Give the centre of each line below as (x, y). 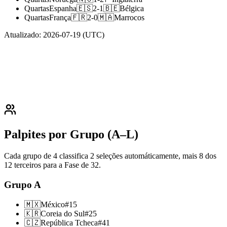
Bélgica (132, 9)
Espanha (63, 9)
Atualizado (22, 35)
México (53, 204)
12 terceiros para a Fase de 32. (52, 165)
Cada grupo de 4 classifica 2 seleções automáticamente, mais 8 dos (110, 156)
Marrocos (129, 18)
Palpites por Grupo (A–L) (71, 135)
